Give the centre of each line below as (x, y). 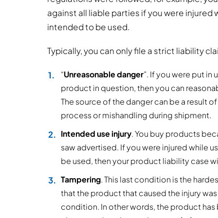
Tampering (81, 179)
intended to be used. (89, 27)
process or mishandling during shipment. (136, 115)
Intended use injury (96, 134)
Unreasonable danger (104, 74)
